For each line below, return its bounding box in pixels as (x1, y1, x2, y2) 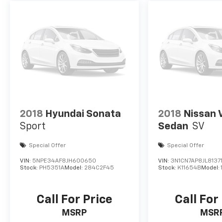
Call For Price (36, 193, 112, 206)
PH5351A (39, 165, 64, 171)
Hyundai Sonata (45, 109, 121, 119)
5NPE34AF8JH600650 (32, 158, 96, 164)
